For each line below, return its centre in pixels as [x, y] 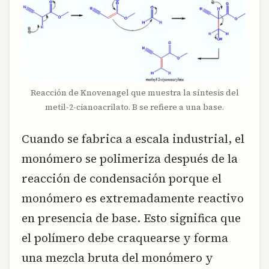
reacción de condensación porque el [122, 179]
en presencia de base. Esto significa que [131, 218]
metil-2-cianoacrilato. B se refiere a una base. [134, 107]
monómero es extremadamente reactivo [133, 198]
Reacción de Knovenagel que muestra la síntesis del [134, 93]
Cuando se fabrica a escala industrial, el [133, 139]
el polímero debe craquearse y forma [125, 238]
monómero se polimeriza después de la [130, 159]
